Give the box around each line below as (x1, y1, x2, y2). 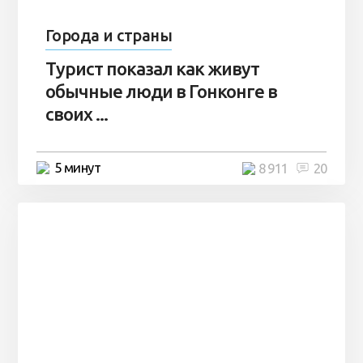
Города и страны (45, 26, 173, 45)
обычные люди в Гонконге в (45, 80, 277, 101)
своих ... (45, 103, 108, 124)
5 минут (53, 159, 101, 175)
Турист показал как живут (45, 58, 259, 79)
